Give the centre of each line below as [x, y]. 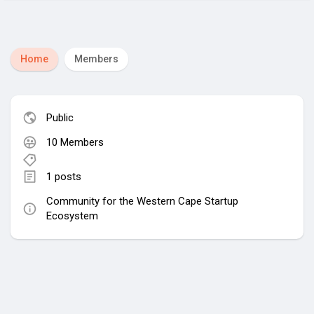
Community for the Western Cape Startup [142, 201]
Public [60, 117]
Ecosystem [72, 216]
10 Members [75, 142]
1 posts [64, 176]
